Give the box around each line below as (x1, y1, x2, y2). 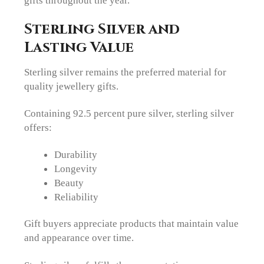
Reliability (54, 191, 98, 203)
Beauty (54, 177, 84, 189)
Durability (54, 148, 97, 161)
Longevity (54, 163, 97, 175)
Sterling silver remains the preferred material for (24, 65, 227, 78)
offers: (24, 121, 52, 134)
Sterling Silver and (24, 19, 180, 39)
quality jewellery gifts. (24, 80, 119, 92)
